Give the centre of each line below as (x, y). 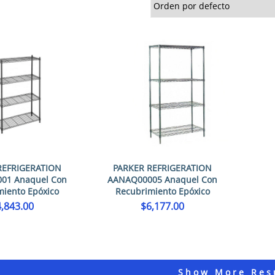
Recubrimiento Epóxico (162, 192)
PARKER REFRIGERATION (163, 168)
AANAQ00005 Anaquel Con (163, 180)
